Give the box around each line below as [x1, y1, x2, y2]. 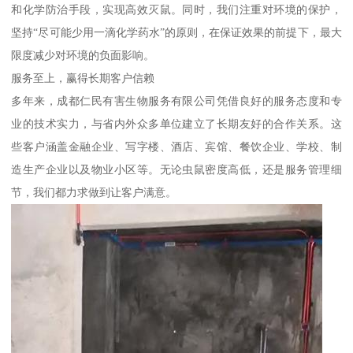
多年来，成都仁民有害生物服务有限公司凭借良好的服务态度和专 [11, 94, 342, 107]
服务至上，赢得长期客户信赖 [11, 71, 155, 84]
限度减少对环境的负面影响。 [11, 48, 155, 61]
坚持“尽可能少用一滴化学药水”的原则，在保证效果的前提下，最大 [11, 25, 342, 39]
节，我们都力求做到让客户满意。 [11, 185, 177, 199]
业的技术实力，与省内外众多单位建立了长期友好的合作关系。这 [11, 117, 342, 130]
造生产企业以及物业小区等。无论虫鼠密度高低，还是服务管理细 [11, 162, 342, 176]
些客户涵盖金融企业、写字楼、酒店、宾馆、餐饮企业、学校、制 [11, 139, 342, 153]
